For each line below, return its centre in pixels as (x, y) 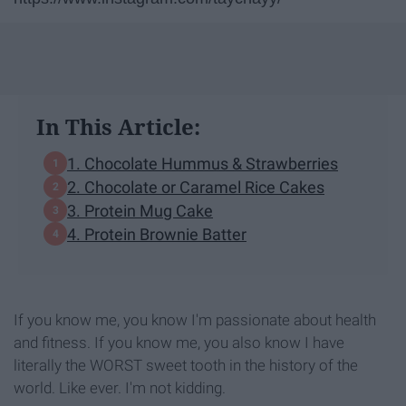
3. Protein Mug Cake (140, 210)
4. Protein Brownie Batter (157, 234)
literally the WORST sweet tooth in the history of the (186, 366)
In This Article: (118, 127)
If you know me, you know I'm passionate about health (195, 320)
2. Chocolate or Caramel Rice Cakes (196, 187)
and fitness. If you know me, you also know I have (179, 343)
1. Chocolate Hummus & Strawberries (203, 163)
